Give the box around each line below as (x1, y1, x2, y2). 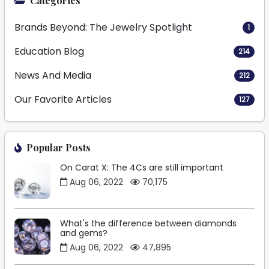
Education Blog (14, 44, 84, 59)
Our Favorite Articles (14, 92, 112, 107)
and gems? (60, 227, 107, 240)
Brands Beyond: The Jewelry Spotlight (14, 20, 192, 35)
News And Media (14, 68, 91, 83)
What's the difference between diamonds (60, 217, 237, 230)
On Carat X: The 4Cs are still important (60, 162, 223, 174)
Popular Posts (26, 141, 91, 154)
